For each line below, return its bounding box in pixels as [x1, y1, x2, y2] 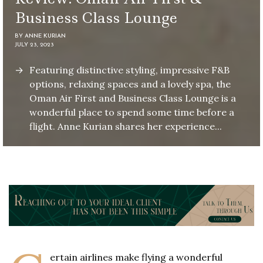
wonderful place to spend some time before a [29, 106, 234, 119]
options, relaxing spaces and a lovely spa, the [29, 78, 231, 90]
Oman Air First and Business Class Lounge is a [29, 92, 236, 104]
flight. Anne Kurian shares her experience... [29, 120, 222, 133]
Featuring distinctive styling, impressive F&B [29, 64, 230, 76]
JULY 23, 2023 [15, 42, 54, 49]
